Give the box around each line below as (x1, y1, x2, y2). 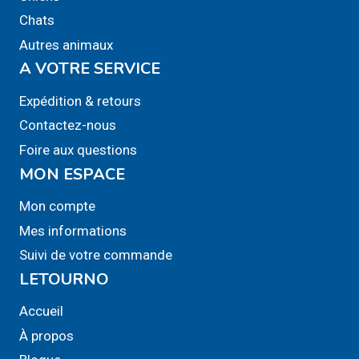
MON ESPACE (19, 163, 125, 185)
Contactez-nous (19, 117, 116, 134)
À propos (19, 327, 74, 344)
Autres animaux (19, 36, 113, 53)
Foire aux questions (19, 141, 137, 158)
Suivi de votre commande (19, 246, 172, 263)
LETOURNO (19, 268, 109, 290)
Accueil (19, 303, 63, 320)
